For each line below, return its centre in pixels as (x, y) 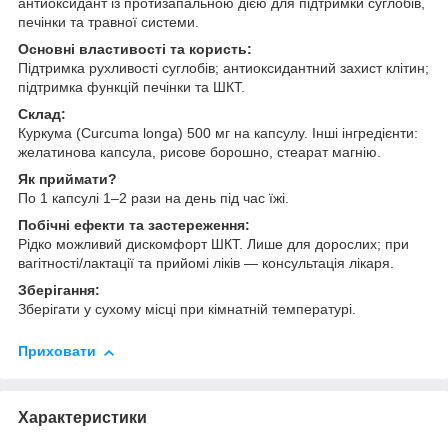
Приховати (57, 351)
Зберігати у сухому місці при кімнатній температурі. (187, 309)
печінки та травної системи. (108, 22)
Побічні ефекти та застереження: (134, 225)
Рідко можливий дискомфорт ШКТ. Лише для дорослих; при (213, 244)
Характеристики (82, 417)
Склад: (42, 114)
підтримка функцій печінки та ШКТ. (131, 87)
